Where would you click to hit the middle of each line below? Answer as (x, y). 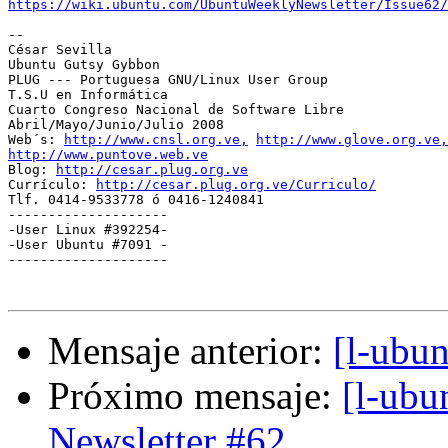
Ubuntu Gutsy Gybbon (84, 65)
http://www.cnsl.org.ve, (156, 140)
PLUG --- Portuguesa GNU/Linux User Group (168, 80)
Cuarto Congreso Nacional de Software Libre (176, 110)
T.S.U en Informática (88, 95)
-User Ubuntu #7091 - (88, 245)
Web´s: (36, 140)
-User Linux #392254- (88, 230)
